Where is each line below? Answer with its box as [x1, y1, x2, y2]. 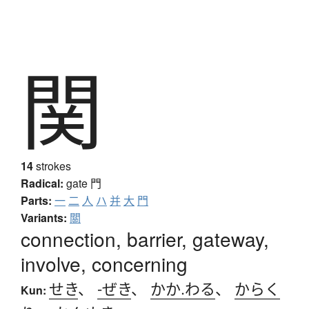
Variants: [21, 210, 67, 226]
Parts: [21, 192, 52, 209]
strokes [33, 158, 71, 175]
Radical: [21, 175, 63, 192]
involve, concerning [21, 250, 188, 278]
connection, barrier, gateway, [21, 225, 269, 253]
